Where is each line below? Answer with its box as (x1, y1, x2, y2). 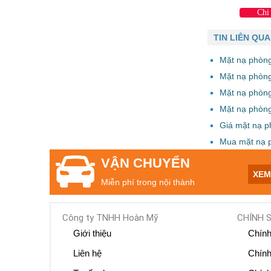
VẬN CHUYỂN (101, 155, 190, 171)
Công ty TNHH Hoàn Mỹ (62, 212, 158, 223)
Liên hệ (73, 247, 102, 258)
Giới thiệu (73, 227, 111, 238)
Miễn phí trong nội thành (101, 177, 195, 187)
